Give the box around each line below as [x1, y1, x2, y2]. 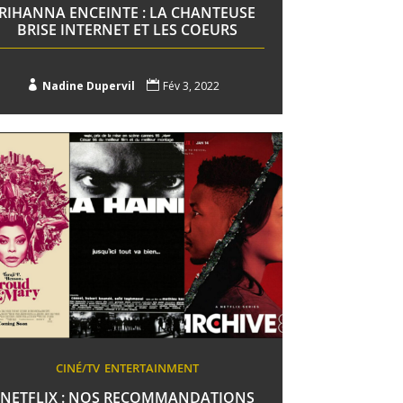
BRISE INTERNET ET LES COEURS [16, 19, 237, 40]
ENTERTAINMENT [103, 359, 199, 376]
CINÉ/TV [55, 359, 100, 376]
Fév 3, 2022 [162, 77, 219, 94]
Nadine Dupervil [41, 77, 135, 94]
